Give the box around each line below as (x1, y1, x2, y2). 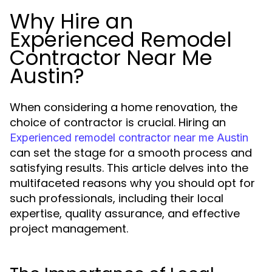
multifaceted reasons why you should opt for (10, 175, 255, 191)
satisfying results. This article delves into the (10, 160, 248, 175)
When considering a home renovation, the (10, 100, 237, 115)
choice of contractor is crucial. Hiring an (10, 115, 226, 130)
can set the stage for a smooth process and (10, 145, 252, 160)
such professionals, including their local (10, 191, 223, 206)
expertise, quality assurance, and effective (10, 206, 240, 221)
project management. (10, 221, 128, 236)
